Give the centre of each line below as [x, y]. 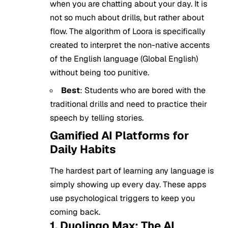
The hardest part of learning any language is [132, 170]
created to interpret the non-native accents [130, 45]
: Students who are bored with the [143, 91]
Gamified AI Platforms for [119, 136]
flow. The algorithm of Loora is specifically [128, 32]
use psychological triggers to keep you [122, 198]
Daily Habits [83, 149]
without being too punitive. [99, 73]
